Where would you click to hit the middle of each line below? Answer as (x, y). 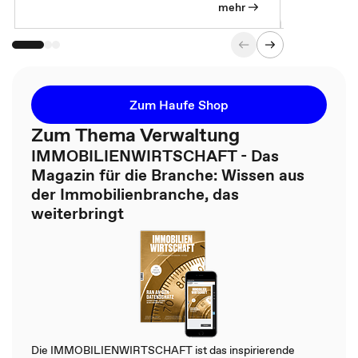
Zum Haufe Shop (179, 104)
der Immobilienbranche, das (135, 194)
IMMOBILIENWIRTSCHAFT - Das (155, 155)
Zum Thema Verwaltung (135, 134)
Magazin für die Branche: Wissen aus (168, 175)
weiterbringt (78, 213)
